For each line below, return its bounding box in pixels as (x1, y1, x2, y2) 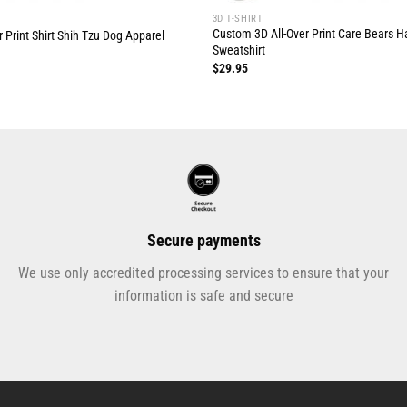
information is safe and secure (114, 287, 293, 305)
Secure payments (146, 231, 261, 251)
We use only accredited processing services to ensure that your (18, 264, 389, 283)
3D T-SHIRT (212, 12, 263, 25)
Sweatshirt (212, 43, 265, 59)
